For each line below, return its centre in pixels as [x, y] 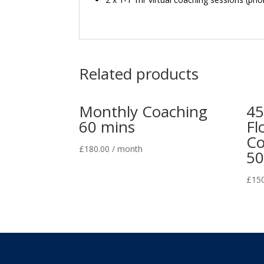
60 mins [107, 127]
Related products [139, 74]
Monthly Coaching [143, 111]
